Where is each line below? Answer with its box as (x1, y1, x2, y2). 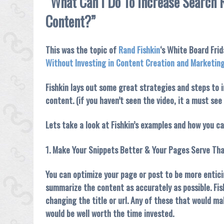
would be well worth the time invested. (45, 206, 174, 220)
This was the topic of (45, 42, 119, 56)
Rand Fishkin (118, 42, 160, 56)
